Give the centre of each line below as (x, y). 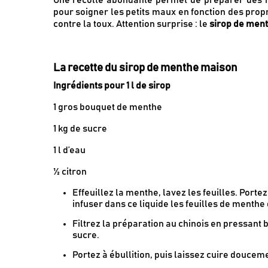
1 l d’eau (69, 150)
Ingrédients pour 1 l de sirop (112, 85)
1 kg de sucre (80, 128)
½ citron (70, 171)
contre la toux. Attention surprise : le (131, 24)
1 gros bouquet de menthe (107, 107)
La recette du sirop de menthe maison (145, 68)
